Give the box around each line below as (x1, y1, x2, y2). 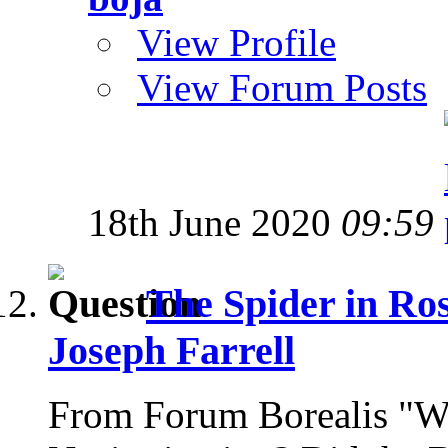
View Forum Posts (137, 65, 427, 109)
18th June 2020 (88, 200, 341, 244)
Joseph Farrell (48, 327, 295, 373)
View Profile (137, 20, 336, 64)
